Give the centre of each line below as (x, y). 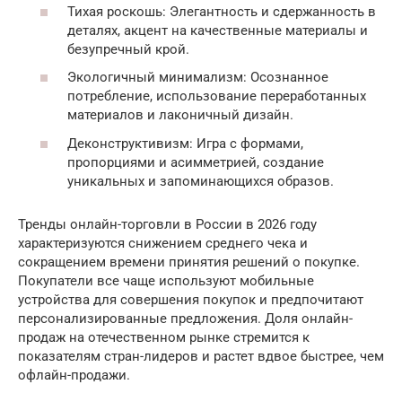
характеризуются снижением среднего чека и (163, 243)
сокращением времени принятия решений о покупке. (189, 262)
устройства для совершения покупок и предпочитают (191, 299)
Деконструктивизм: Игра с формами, (185, 143)
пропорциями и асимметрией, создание (196, 162)
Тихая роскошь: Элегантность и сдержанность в (222, 11)
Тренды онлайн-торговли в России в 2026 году (167, 224)
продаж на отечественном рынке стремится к (164, 337)
